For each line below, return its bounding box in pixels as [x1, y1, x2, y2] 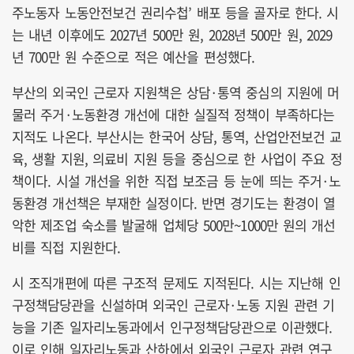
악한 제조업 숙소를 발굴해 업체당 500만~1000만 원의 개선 [12, 214, 336, 235]
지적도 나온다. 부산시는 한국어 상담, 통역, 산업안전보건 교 [12, 126, 342, 146]
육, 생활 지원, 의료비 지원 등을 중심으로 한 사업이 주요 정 [12, 148, 342, 168]
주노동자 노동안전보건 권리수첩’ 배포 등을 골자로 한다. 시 [12, 2, 339, 22]
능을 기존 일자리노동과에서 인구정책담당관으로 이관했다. [12, 316, 333, 337]
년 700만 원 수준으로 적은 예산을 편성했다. [12, 46, 254, 66]
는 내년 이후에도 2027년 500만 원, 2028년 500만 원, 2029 [12, 24, 333, 44]
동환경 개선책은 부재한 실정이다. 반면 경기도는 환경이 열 [12, 192, 336, 213]
